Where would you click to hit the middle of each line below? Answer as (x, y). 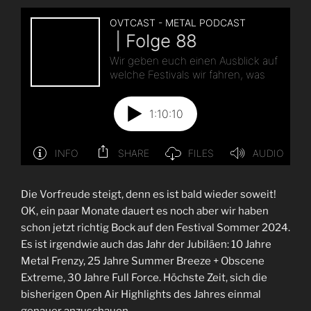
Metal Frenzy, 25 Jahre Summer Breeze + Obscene (143, 261)
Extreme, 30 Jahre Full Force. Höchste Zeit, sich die (144, 277)
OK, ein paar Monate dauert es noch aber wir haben (145, 211)
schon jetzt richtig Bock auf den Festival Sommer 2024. (155, 227)
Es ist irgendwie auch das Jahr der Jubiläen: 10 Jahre (146, 244)
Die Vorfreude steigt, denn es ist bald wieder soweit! (149, 194)
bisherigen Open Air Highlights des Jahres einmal (141, 294)
